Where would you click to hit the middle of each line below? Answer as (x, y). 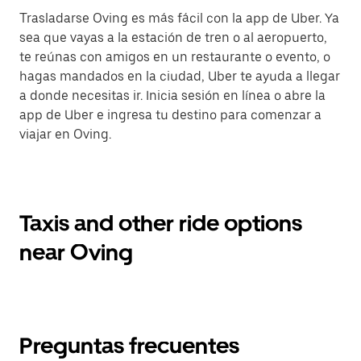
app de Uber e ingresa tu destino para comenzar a (170, 115)
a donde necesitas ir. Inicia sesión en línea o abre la (172, 95)
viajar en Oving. (65, 134)
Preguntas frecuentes (129, 346)
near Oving (76, 252)
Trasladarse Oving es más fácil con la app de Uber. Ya (179, 18)
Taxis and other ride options (161, 223)
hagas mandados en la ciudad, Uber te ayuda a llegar (180, 76)
